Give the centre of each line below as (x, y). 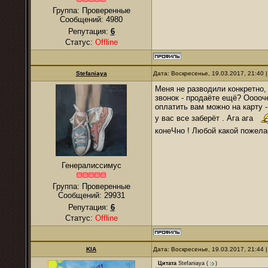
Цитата (167, 264)
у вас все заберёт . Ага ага (206, 118)
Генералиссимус (91, 165)
